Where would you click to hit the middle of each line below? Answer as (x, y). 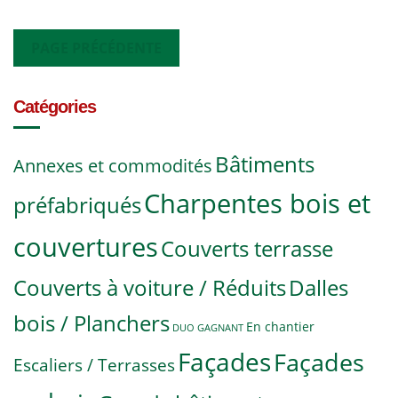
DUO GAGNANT (208, 327)
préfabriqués (77, 204)
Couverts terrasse (247, 248)
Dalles (318, 287)
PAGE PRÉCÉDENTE (96, 48)
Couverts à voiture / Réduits (150, 287)
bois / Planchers (92, 323)
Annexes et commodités (113, 165)
